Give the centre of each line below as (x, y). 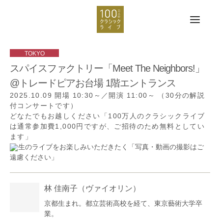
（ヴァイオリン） (109, 188)
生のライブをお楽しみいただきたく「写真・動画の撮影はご (111, 147)
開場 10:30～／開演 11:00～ (105, 95)
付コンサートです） (44, 106)
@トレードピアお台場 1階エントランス (93, 83)
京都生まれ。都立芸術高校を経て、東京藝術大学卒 (123, 203)
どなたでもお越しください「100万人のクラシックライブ (108, 116)
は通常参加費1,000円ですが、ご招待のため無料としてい (108, 126)
